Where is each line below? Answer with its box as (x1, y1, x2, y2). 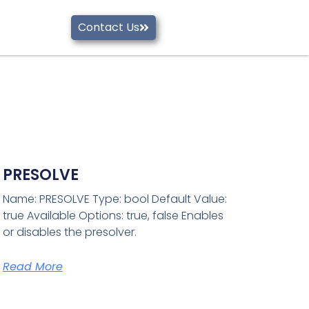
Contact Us (78, 19, 140, 35)
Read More (3, 259, 63, 275)
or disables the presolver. (3, 224, 137, 241)
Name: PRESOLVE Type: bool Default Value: (3, 191, 228, 208)
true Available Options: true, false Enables (3, 208, 224, 224)
